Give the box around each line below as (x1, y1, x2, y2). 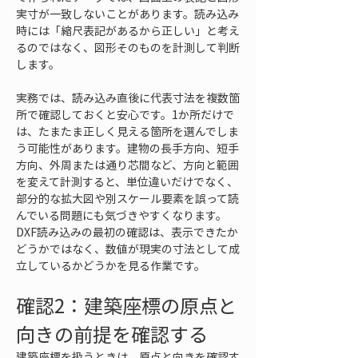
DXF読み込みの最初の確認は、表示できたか (16, 224, 238, 240)
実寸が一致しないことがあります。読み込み (16, 6, 239, 22)
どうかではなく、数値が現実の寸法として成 (16, 241, 240, 257)
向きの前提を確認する (16, 320, 208, 348)
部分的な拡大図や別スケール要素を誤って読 (16, 190, 239, 206)
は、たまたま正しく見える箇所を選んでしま (16, 123, 239, 139)
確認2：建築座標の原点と (16, 291, 237, 320)
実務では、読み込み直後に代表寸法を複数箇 (16, 89, 240, 105)
